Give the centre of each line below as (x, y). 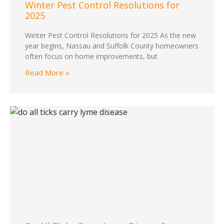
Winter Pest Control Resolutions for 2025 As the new (110, 35)
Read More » (47, 73)
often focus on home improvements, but (91, 56)
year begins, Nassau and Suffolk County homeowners (112, 46)
